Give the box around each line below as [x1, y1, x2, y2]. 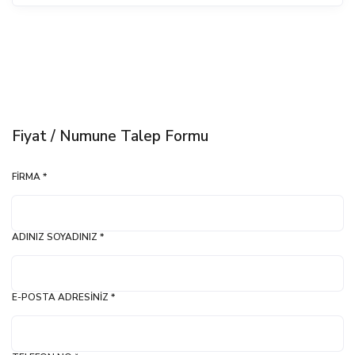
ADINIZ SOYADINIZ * [12, 231, 104, 244]
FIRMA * [12, 170, 47, 184]
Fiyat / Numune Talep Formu [12, 126, 208, 147]
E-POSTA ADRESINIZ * [12, 291, 115, 304]
